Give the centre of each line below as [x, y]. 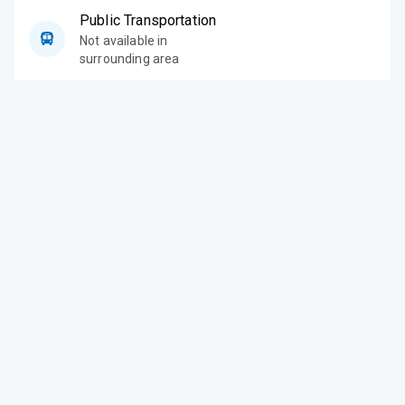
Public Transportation [148, 20]
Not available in [124, 40]
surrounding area [130, 58]
